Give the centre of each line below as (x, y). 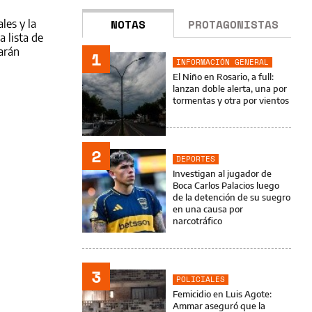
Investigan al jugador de (222, 173)
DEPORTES (196, 159)
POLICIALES (201, 279)
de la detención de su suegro (232, 197)
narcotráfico (197, 221)
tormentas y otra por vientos (231, 100)
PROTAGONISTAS (233, 24)
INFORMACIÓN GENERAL (223, 62)
